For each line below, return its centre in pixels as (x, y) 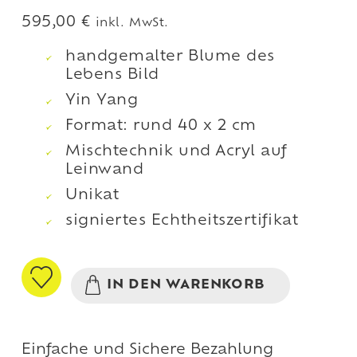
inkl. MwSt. (132, 23)
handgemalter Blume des (170, 57)
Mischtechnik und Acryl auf (177, 151)
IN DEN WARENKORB (185, 285)
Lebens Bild (112, 75)
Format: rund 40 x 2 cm (161, 126)
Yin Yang (102, 100)
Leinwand (105, 170)
